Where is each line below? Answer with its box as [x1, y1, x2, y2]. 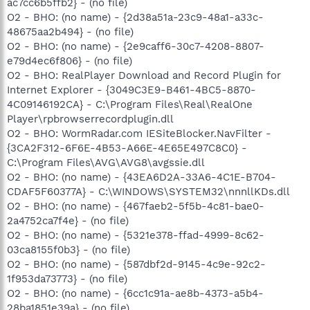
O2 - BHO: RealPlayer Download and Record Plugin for [7, 69, 281, 82]
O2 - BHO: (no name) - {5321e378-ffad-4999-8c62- [7, 228, 264, 241]
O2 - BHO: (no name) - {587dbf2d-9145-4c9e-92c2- [7, 257, 266, 271]
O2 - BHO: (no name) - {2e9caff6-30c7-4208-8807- [7, 39, 264, 53]
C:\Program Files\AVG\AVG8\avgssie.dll [7, 156, 205, 169]
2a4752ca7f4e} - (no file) [7, 214, 129, 227]
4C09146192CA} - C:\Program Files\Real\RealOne [7, 98, 253, 111]
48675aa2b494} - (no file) [7, 25, 134, 38]
